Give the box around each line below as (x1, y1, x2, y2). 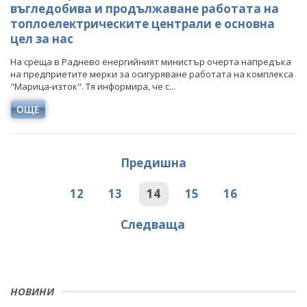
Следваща (121, 217, 185, 232)
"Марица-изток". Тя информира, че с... (10, 80, 175, 93)
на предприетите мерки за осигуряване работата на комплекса (10, 68, 293, 80)
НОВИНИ (10, 284, 54, 298)
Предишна (121, 155, 186, 171)
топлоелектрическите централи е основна (10, 16, 275, 32)
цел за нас (10, 31, 73, 47)
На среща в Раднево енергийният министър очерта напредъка (10, 56, 291, 68)
